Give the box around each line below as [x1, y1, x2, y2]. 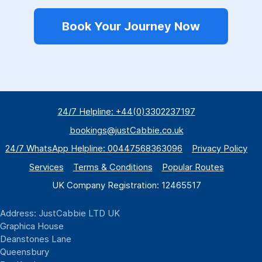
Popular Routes [161, 161, 224, 173]
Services [29, 161, 64, 173]
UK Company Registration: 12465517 [51, 180, 201, 191]
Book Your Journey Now [62, 19, 200, 33]
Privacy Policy [192, 143, 247, 154]
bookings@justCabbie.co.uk [69, 124, 184, 136]
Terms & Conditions [73, 161, 153, 173]
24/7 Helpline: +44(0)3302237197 [57, 106, 195, 117]
